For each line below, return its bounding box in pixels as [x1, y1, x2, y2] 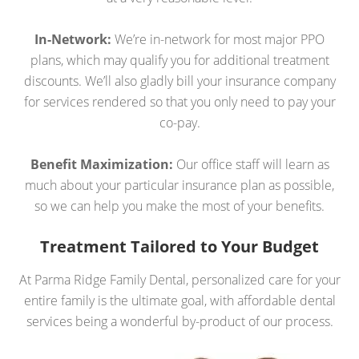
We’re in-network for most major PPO [111, 30, 325, 48]
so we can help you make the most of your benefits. [34, 197, 325, 215]
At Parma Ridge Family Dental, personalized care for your [18, 271, 341, 288]
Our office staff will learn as [175, 155, 329, 173]
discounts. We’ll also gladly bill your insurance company [23, 72, 336, 90]
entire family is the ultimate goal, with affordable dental [23, 292, 336, 309]
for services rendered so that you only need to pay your [23, 93, 336, 111]
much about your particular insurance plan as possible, [25, 176, 334, 194]
